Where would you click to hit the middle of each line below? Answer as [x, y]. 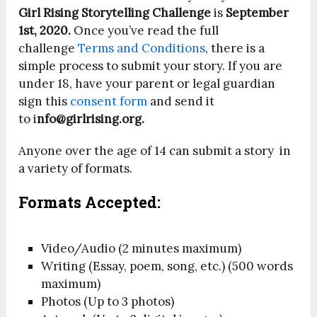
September [258, 13]
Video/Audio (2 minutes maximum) [142, 248]
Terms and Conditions [142, 48]
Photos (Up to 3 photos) [108, 301]
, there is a [235, 48]
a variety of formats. [76, 169]
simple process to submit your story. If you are [151, 66]
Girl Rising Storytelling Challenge [115, 13]
